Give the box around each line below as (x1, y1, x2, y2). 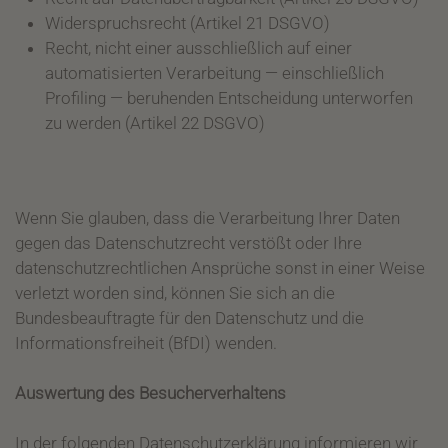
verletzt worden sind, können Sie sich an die (15, 283, 335, 303)
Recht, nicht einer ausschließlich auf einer (45, 38, 352, 58)
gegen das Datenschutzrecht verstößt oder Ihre (15, 233, 362, 253)
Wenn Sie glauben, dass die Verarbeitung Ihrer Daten (15, 208, 400, 228)
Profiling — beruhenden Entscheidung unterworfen (45, 88, 413, 108)
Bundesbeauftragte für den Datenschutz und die (15, 308, 364, 328)
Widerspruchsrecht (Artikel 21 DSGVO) (45, 13, 330, 33)
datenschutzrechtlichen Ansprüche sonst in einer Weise (15, 258, 425, 278)
